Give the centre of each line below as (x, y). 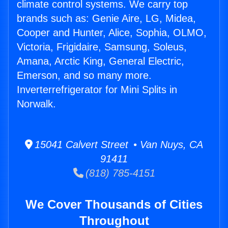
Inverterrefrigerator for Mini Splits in (97, 90)
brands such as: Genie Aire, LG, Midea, (106, 19)
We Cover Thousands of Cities (114, 205)
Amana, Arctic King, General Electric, (101, 61)
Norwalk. (36, 104)
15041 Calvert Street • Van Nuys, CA (118, 145)
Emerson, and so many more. (84, 76)
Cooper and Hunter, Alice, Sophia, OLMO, (112, 33)
